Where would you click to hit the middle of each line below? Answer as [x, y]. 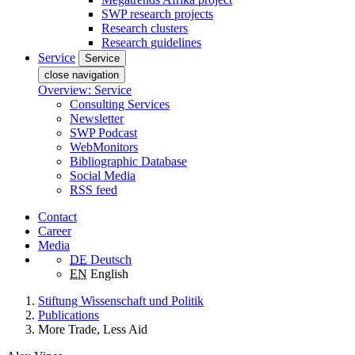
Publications [69, 315]
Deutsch [111, 259]
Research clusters [145, 28]
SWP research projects [157, 13]
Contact [57, 216]
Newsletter [97, 118]
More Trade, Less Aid [93, 329]
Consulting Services [120, 104]
